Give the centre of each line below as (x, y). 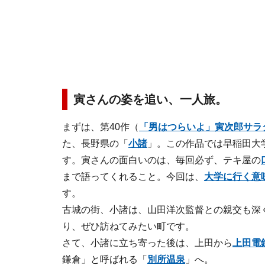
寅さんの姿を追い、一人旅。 (150, 99)
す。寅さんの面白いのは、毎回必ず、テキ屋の (161, 160)
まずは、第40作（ (101, 127)
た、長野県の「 (95, 143)
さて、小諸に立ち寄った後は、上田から (147, 243)
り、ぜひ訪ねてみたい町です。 (128, 226)
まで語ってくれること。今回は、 (133, 177)
